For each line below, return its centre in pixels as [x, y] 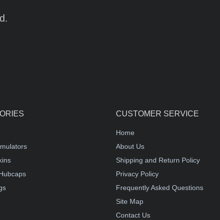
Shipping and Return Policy [158, 160]
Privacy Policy [137, 174]
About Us [130, 146]
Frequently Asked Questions [160, 188]
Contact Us [133, 215]
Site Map [130, 201]
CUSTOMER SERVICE [157, 114]
